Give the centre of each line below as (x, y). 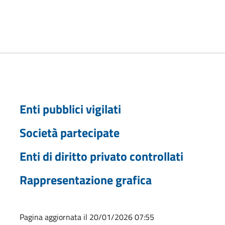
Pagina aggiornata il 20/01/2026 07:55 (87, 217)
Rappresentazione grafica (85, 180)
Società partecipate (69, 132)
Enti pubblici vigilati (70, 109)
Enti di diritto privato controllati (101, 156)
